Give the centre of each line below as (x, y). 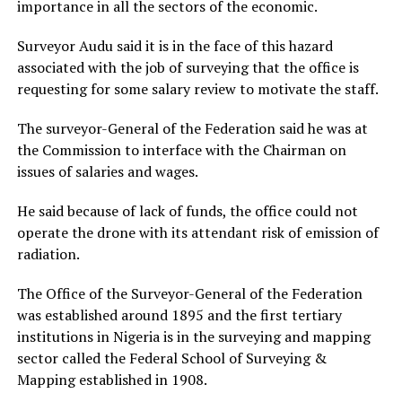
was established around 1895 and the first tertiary (179, 315)
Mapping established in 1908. (112, 380)
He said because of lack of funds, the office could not (187, 211)
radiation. (48, 254)
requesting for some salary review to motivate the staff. (197, 89)
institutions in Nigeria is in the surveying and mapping (193, 336)
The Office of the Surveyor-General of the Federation (189, 293)
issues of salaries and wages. (107, 171)
